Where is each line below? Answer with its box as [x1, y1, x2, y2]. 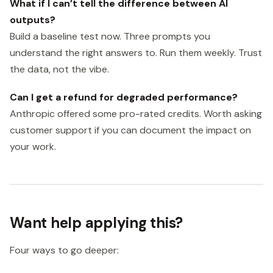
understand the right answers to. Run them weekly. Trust [10, 46, 262, 60]
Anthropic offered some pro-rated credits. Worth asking [10, 107, 262, 121]
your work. [10, 140, 56, 154]
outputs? [10, 13, 55, 27]
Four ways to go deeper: [10, 244, 119, 257]
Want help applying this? [10, 213, 183, 233]
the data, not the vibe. [10, 63, 109, 76]
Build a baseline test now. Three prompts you [10, 30, 210, 43]
